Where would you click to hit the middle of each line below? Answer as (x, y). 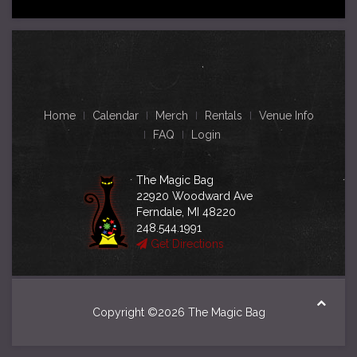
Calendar (115, 116)
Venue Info (286, 116)
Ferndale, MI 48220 (186, 212)
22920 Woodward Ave (194, 196)
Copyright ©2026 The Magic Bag (178, 313)
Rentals (223, 116)
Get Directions (186, 244)
